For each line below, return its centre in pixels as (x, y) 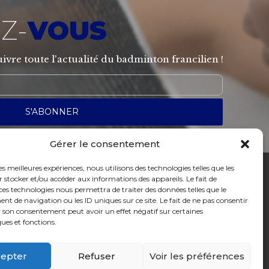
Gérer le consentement (105, 144)
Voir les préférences (197, 256)
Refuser (97, 256)
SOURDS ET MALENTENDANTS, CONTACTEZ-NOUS (112, 202)
